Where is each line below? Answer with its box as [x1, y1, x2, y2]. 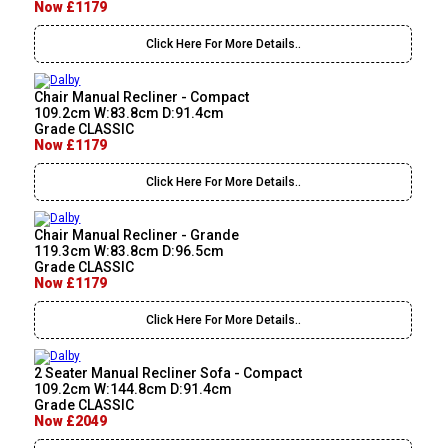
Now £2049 [34, 413, 108, 430]
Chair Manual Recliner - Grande [34, 227, 240, 244]
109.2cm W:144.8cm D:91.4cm [34, 381, 233, 398]
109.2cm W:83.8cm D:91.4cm [34, 105, 225, 122]
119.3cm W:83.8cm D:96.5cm [34, 243, 225, 260]
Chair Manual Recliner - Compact [34, 89, 250, 106]
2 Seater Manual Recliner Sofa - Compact [34, 365, 303, 382]
